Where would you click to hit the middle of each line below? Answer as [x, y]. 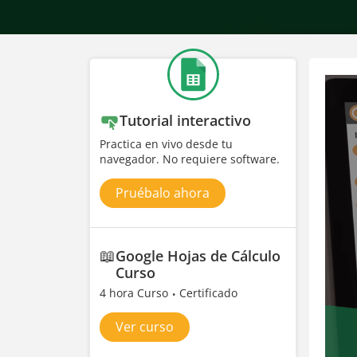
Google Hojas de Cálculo [198, 256]
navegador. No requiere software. [190, 159]
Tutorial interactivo [185, 120]
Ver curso [145, 327]
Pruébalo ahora [163, 193]
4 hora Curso [135, 293]
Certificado [208, 293]
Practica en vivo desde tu [166, 144]
